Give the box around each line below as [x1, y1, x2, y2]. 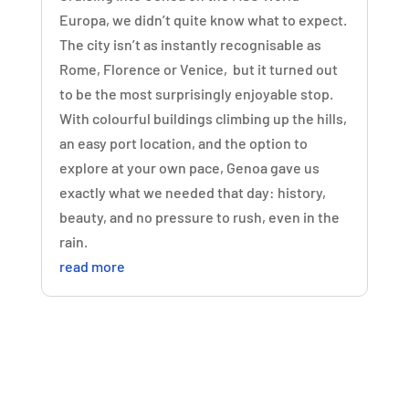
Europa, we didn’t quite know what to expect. [58, 10, 347, 28]
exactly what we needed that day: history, [58, 183, 326, 201]
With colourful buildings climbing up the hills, [58, 109, 347, 127]
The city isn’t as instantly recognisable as [58, 35, 321, 53]
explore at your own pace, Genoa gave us [58, 158, 320, 176]
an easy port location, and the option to [58, 133, 308, 152]
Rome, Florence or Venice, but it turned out [58, 59, 338, 78]
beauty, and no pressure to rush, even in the [58, 207, 340, 225]
